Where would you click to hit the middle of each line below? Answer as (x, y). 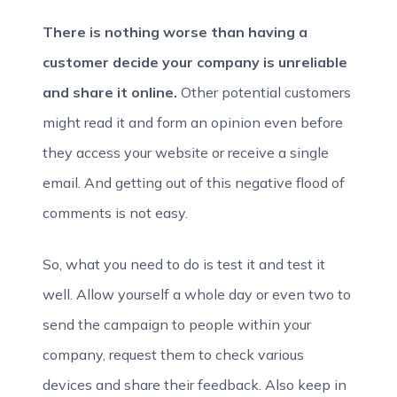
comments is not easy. (115, 213)
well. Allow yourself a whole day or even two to (197, 294)
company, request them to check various (173, 354)
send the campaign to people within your (177, 324)
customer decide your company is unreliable (195, 62)
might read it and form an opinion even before (193, 122)
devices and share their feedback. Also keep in (195, 385)
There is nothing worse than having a (175, 32)
